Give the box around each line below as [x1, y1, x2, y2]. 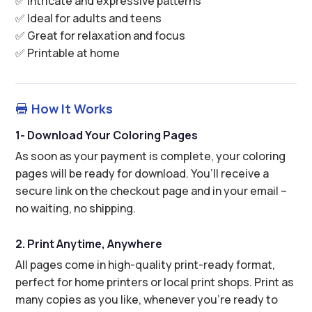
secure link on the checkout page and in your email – [15, 182, 288, 198]
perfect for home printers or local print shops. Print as [15, 274, 295, 290]
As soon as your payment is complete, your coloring [15, 148, 286, 164]
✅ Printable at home [15, 45, 120, 61]
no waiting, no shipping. [15, 200, 136, 216]
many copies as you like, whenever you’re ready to [15, 291, 279, 307]
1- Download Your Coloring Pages [15, 127, 198, 143]
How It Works [31, 100, 113, 117]
